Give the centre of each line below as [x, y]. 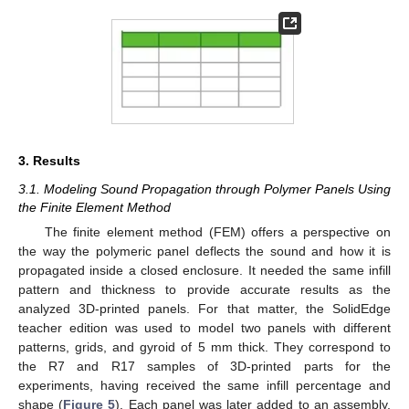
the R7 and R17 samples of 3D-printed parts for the [204, 366]
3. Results [49, 160]
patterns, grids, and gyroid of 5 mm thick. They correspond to [204, 347]
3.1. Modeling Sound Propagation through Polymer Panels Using [204, 189]
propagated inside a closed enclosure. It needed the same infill [204, 270]
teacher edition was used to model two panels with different [204, 328]
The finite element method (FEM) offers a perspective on [217, 232]
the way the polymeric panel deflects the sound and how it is [204, 251]
